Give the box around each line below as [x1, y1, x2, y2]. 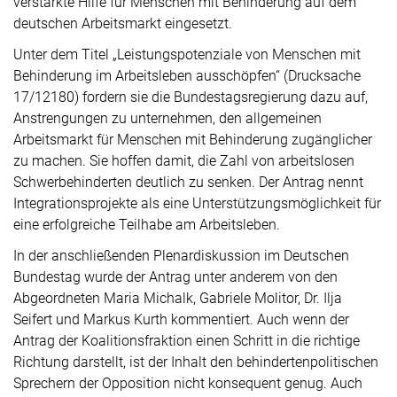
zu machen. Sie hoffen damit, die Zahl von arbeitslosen [13, 152, 354, 169]
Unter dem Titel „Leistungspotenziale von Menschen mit [13, 46, 361, 63]
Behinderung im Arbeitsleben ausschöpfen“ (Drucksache [13, 67, 361, 84]
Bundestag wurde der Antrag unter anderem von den [13, 269, 338, 285]
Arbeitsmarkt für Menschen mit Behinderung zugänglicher [13, 131, 372, 148]
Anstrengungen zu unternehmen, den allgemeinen [13, 110, 322, 127]
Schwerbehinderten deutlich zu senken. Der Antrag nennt [13, 174, 363, 191]
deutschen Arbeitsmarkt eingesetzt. [13, 15, 232, 32]
